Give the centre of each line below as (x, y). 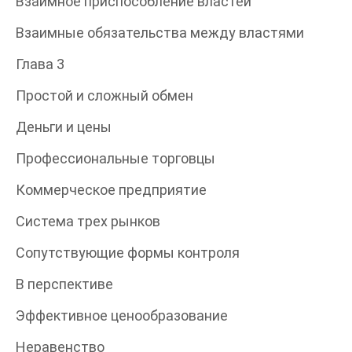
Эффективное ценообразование (122, 315)
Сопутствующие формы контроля (128, 252)
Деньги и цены (64, 126)
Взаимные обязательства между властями (160, 32)
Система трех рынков (88, 221)
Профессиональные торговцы (115, 158)
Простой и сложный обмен (104, 95)
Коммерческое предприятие (111, 189)
